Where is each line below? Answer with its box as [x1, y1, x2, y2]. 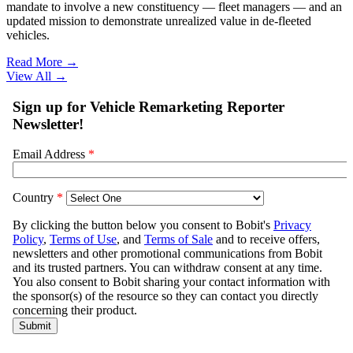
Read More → [6, 54, 78, 69]
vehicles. [6, 28, 50, 42]
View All [6, 69, 51, 83]
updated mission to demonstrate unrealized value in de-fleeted [6, 13, 311, 28]
